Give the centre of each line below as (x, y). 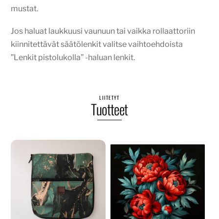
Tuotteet (109, 109)
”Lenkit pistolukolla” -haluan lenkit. (73, 58)
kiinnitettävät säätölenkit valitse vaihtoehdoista (97, 44)
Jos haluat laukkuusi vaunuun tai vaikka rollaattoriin (103, 31)
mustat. (25, 9)
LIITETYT (109, 98)
